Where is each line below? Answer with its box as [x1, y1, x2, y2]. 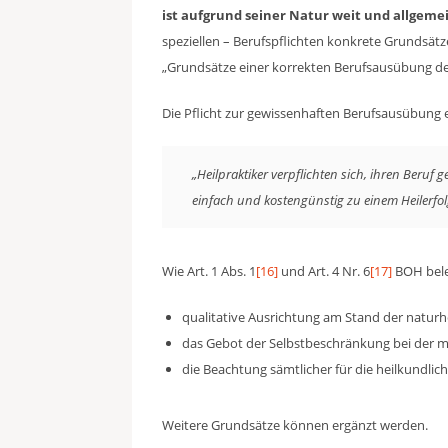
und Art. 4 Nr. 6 [278, 262, 370, 280]
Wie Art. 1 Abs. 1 [162, 262, 256, 280]
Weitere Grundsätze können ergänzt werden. [162, 416, 428, 434]
